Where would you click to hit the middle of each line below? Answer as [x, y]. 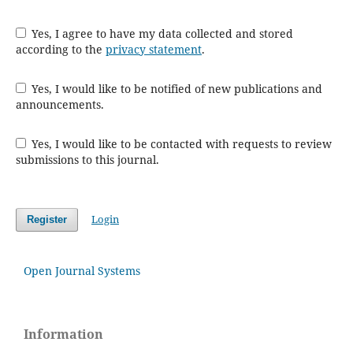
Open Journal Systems [82, 270]
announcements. [59, 104]
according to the [60, 49]
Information [63, 334]
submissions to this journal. [87, 159]
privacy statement [153, 49]
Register [46, 219]
